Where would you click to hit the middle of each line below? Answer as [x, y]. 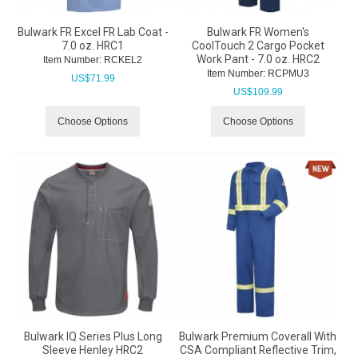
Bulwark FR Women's [258, 32]
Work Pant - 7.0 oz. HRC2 [258, 60]
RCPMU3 [287, 74]
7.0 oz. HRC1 [93, 46]
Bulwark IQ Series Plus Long [93, 337]
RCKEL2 [122, 60]
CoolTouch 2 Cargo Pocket [258, 46]
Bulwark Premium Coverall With [258, 337]
